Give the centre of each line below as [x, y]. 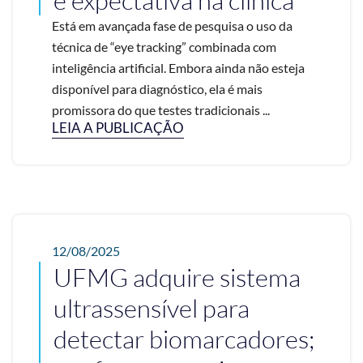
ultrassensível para [152, 308]
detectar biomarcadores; [184, 339]
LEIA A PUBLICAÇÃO [118, 128]
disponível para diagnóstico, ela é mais [157, 89]
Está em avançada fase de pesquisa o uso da [172, 26]
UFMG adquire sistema [177, 278]
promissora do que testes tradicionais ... [161, 110]
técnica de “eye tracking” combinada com [164, 47]
